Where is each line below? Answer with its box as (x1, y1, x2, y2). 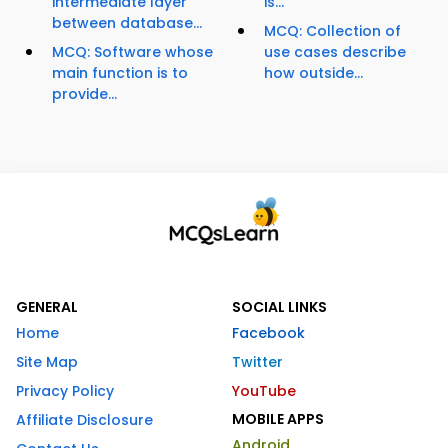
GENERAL (16, 297, 78, 318)
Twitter (232, 352, 283, 373)
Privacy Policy (16, 381, 114, 402)
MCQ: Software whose (52, 42, 213, 63)
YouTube (232, 381, 296, 402)
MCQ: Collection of (264, 21, 401, 42)
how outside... (264, 63, 363, 84)
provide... (52, 84, 117, 105)
